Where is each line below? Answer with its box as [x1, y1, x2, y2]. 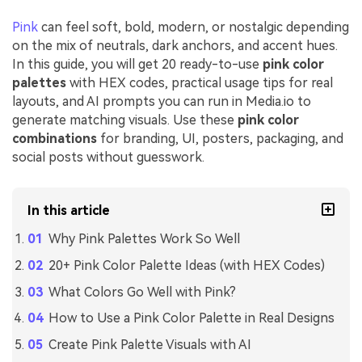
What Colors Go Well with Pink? [48, 284, 236, 300]
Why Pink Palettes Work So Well [48, 231, 240, 247]
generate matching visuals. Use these [12, 112, 238, 128]
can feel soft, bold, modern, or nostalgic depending [38, 19, 349, 36]
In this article [27, 203, 111, 219]
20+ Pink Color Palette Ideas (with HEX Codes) [48, 257, 325, 273]
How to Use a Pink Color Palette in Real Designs [48, 310, 335, 326]
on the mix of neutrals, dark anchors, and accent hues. [12, 38, 338, 54]
